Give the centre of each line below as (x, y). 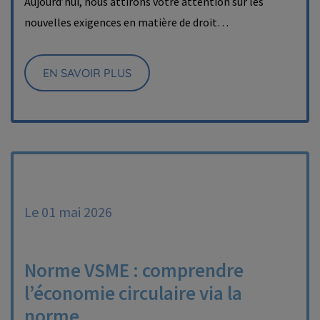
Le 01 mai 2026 (68, 212)
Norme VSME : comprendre (134, 270)
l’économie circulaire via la (133, 293)
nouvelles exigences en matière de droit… (126, 22)
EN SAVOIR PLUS (87, 73)
